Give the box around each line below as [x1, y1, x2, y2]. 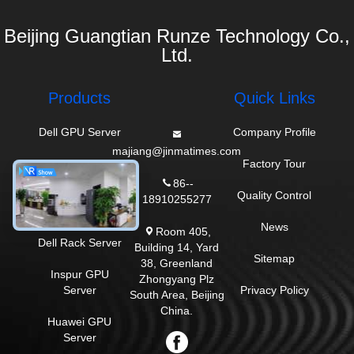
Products [48, 89, 111, 107]
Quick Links [233, 89, 315, 107]
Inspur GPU [50, 268, 109, 281]
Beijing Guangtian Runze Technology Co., [4, 25, 350, 47]
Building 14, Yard [134, 240, 220, 254]
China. [160, 303, 194, 317]
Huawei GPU [47, 315, 112, 328]
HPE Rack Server [36, 157, 123, 170]
